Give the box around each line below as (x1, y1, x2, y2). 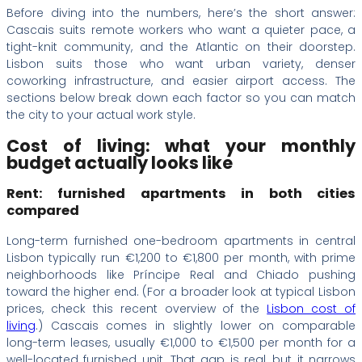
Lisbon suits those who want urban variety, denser (6, 55, 356, 72)
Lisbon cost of (267, 300, 356, 317)
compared (6, 201, 79, 221)
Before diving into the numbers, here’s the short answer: (6, 4, 356, 21)
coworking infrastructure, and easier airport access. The (6, 72, 356, 89)
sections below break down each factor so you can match (6, 89, 356, 106)
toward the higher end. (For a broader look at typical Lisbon (6, 283, 356, 300)
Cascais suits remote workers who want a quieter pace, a (6, 21, 356, 38)
